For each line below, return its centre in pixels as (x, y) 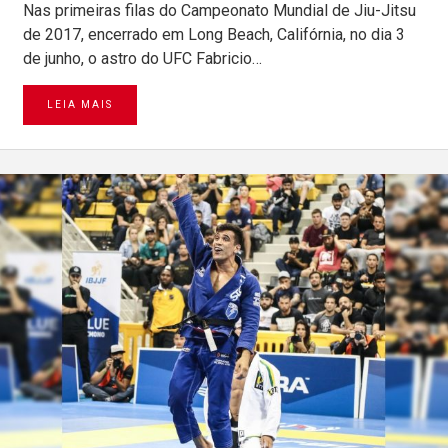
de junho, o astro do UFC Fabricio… (142, 58)
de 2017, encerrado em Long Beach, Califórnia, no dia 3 (214, 34)
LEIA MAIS (80, 104)
